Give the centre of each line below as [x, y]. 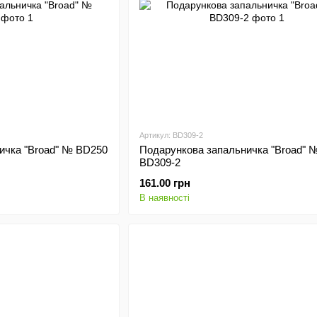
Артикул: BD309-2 [171, 135]
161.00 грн [165, 183]
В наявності [164, 198]
